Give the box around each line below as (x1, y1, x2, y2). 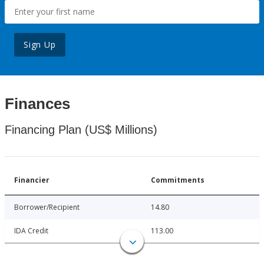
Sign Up (24, 39, 56, 51)
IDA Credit (14, 226, 48, 236)
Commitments (151, 175, 204, 186)
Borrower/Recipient (14, 202, 80, 213)
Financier (14, 175, 49, 186)
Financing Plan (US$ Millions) (5, 123, 157, 137)
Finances (5, 95, 70, 113)
